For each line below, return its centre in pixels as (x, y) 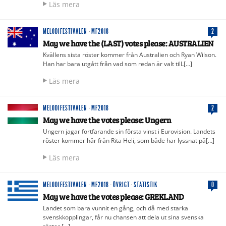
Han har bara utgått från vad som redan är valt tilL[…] (118, 64)
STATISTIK (146, 185)
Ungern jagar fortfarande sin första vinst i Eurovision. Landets (129, 131)
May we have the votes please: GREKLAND (113, 196)
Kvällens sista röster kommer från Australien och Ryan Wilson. (130, 54)
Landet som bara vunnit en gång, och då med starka (116, 208)
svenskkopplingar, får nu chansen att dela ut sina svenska (123, 217)
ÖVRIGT (121, 185)
